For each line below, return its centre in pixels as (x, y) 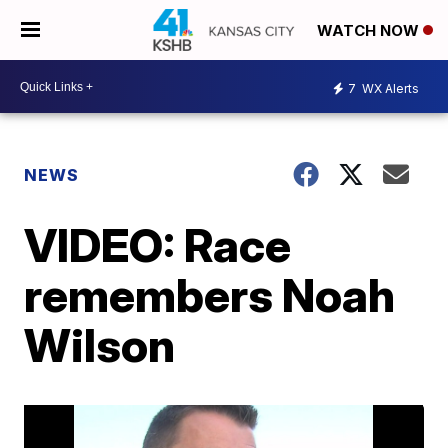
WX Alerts (389, 88)
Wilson (100, 345)
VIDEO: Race (158, 245)
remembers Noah (210, 295)
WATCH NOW (370, 31)
